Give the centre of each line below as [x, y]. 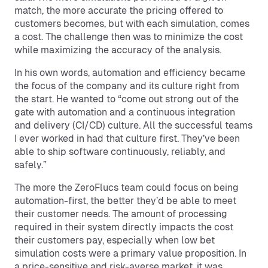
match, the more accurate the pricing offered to [119, 10]
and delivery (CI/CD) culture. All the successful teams [133, 125]
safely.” [31, 165]
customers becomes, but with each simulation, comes [132, 24]
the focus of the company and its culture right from [127, 86]
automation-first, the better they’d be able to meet [125, 201]
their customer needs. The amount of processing [121, 214]
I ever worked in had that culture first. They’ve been [127, 138]
